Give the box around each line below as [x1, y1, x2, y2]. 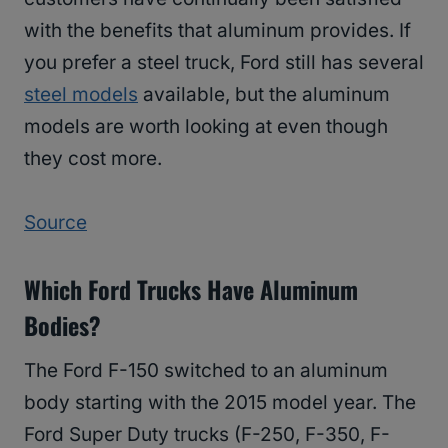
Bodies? [24, 307, 101, 344]
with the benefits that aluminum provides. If [24, 19, 411, 43]
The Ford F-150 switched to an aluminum [24, 359, 388, 383]
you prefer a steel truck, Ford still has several [24, 51, 424, 75]
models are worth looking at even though [24, 115, 388, 139]
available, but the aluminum [138, 83, 390, 107]
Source [24, 211, 87, 235]
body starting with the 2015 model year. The [24, 391, 416, 415]
